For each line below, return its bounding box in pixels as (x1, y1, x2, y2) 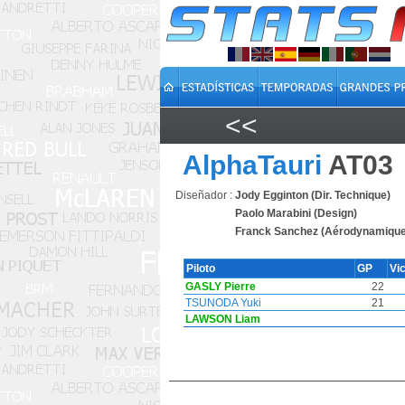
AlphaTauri (183, 150, 322, 180)
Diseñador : (175, 189, 232, 202)
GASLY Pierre (185, 280, 256, 293)
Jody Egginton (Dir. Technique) (235, 189, 391, 202)
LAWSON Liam (185, 313, 260, 325)
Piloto (186, 262, 218, 275)
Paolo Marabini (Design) (235, 207, 357, 220)
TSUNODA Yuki (185, 297, 261, 309)
